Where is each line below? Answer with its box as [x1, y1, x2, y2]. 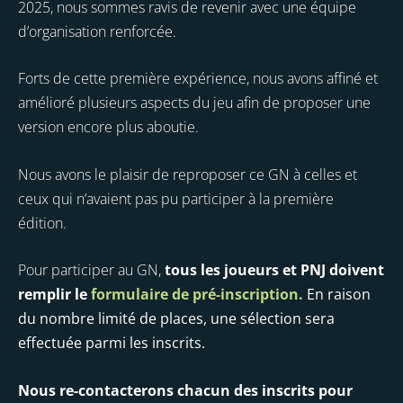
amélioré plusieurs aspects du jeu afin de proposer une [18, 93, 371, 113]
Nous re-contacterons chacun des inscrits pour [18, 381, 353, 401]
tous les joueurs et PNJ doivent [165, 260, 384, 281]
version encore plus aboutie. [18, 117, 199, 138]
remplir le [18, 284, 91, 305]
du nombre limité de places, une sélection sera [18, 309, 335, 329]
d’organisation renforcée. [18, 21, 176, 41]
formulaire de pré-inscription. [91, 284, 303, 305]
